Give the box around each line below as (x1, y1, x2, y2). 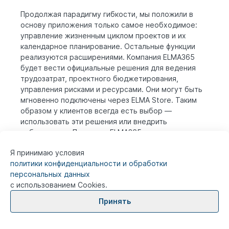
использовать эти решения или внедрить (20, 117, 167, 126)
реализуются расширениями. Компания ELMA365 (20, 53, 195, 62)
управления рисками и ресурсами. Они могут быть (20, 85, 202, 94)
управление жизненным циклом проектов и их (20, 31, 186, 40)
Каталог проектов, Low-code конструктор (20, 189, 207, 199)
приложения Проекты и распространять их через (20, 149, 198, 158)
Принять (98, 197, 131, 205)
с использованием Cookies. (10, 180, 107, 189)
